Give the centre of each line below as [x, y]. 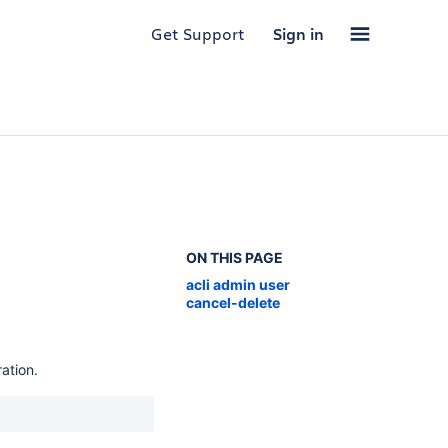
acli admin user [237, 284]
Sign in [298, 34]
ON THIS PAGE [234, 257]
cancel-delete [232, 302]
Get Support [198, 33]
